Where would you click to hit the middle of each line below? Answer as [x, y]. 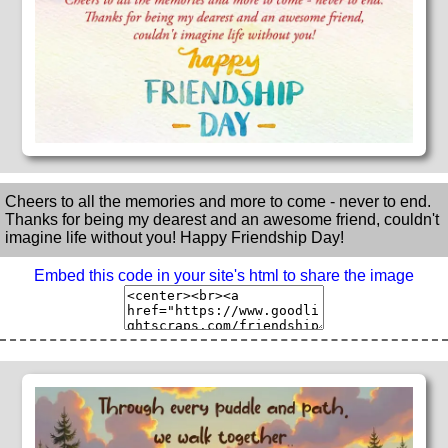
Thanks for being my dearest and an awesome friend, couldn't [222, 220]
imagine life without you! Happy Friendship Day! [174, 238]
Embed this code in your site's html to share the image [224, 276]
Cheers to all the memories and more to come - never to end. [218, 202]
